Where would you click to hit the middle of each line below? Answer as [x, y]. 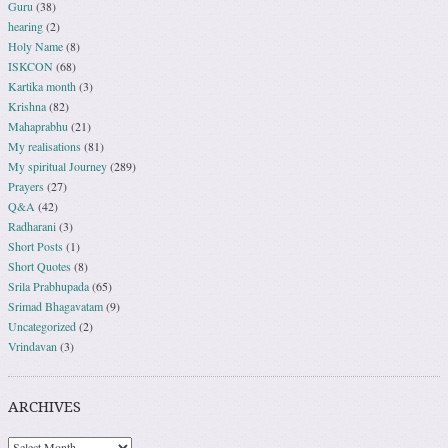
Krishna [27, 106]
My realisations [44, 146]
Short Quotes [39, 266]
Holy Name [35, 46]
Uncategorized [42, 326]
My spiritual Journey [57, 166]
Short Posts [35, 246]
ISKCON [30, 66]
